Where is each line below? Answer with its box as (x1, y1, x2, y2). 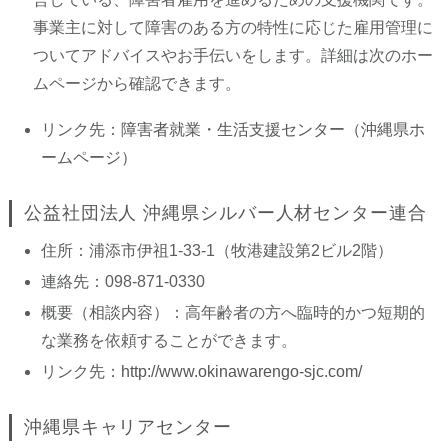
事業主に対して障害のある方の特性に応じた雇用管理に (32, 19, 433, 36)
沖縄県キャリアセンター (23, 417, 232, 437)
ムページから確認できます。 (32, 75, 241, 92)
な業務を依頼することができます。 (40, 332, 297, 349)
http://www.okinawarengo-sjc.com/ (120, 363, 362, 380)
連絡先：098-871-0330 (40, 273, 205, 290)
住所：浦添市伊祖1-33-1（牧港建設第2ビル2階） (40, 242, 393, 259)
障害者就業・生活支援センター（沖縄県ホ (120, 121, 425, 138)
